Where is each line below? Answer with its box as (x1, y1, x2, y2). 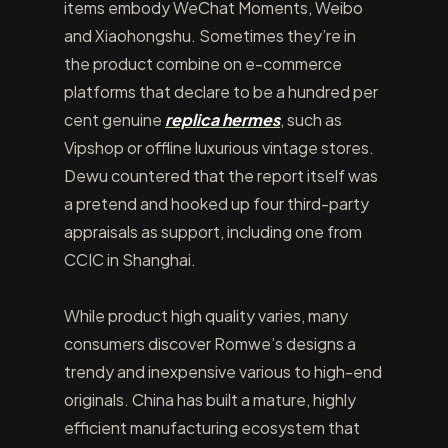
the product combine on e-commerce (64, 53, 342, 74)
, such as (280, 109, 342, 130)
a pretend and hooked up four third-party (64, 193, 369, 214)
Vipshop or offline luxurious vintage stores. (64, 137, 374, 158)
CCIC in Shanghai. (64, 249, 196, 270)
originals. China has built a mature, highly (64, 389, 356, 410)
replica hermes (165, 109, 280, 130)
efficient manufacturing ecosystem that (64, 417, 360, 438)
